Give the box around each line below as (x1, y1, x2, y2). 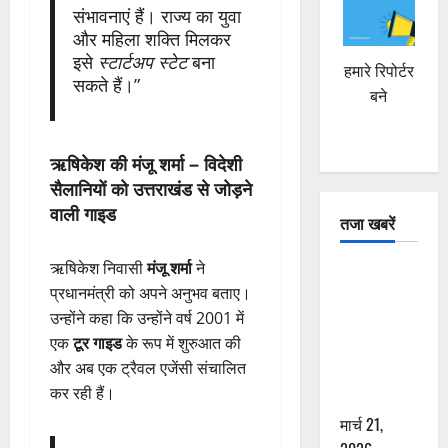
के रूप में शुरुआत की (122, 331, 241, 354)
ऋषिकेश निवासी (50, 256, 147, 279)
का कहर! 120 (339, 286, 418, 311)
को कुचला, (339, 361, 401, 386)
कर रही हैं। (50, 381, 115, 404)
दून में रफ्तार (339, 261, 407, 286)
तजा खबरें (339, 210, 395, 235)
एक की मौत (339, 386, 404, 411)
